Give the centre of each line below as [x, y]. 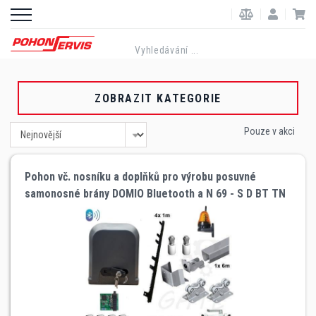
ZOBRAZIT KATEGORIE [158, 98]
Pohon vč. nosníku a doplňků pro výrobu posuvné [140, 176]
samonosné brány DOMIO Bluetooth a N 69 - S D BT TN [155, 193]
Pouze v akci [269, 131]
